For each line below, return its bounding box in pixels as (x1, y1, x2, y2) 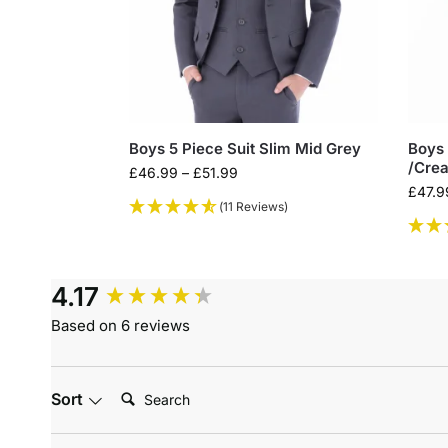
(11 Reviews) (218, 199, 288, 215)
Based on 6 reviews (50, 316, 190, 336)
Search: (111, 381, 170, 402)
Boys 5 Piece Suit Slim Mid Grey (128, 139, 361, 159)
